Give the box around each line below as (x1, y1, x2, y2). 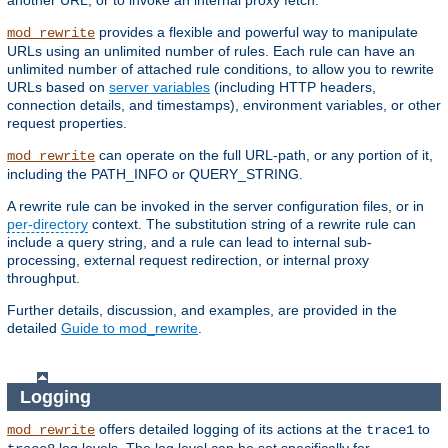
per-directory (7, 216, 88, 233)
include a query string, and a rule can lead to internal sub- (7, 234, 372, 251)
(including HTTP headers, (210, 79, 376, 96)
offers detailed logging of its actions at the (95, 421, 366, 438)
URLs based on (7, 79, 109, 96)
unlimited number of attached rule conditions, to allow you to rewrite (7, 61, 434, 78)
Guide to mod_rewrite (61, 320, 198, 337)
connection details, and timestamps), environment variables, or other (7, 97, 441, 114)
